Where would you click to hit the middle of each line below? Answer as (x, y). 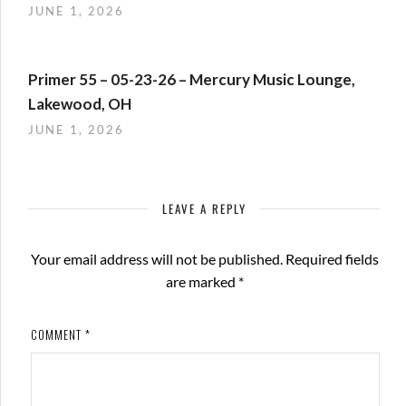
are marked (203, 282)
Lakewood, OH (80, 104)
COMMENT (58, 335)
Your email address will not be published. (157, 259)
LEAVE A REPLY (204, 209)
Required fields (333, 259)
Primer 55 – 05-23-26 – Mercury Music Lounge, (192, 80)
